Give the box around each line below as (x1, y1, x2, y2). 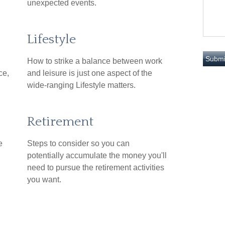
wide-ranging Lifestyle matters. (27, 81, 136, 89)
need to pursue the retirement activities (27, 163, 164, 172)
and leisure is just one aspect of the (27, 69, 152, 77)
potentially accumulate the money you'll (27, 151, 167, 160)
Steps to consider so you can (27, 139, 130, 148)
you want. (27, 175, 61, 184)
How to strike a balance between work (27, 57, 162, 65)
